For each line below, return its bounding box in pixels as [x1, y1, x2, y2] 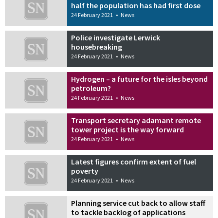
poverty [71, 165, 99, 176]
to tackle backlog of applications [71, 207, 186, 217]
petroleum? [71, 83, 111, 93]
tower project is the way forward [71, 124, 184, 134]
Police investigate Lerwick [71, 33, 161, 43]
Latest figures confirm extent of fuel [71, 156, 197, 166]
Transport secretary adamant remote [71, 115, 201, 125]
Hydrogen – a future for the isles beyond [71, 74, 208, 84]
